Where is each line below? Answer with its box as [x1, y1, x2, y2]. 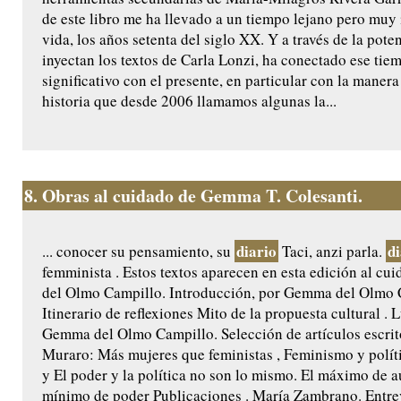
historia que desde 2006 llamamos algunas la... [42, 90, 337, 112]
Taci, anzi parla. [278, 241, 386, 262]
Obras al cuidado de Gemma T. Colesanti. [42, 183, 363, 209]
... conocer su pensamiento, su [42, 241, 235, 262]
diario [236, 240, 277, 263]
